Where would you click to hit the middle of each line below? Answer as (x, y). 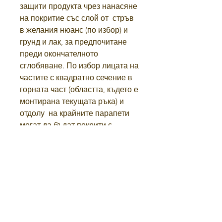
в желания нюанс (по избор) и (74, 30)
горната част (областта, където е (79, 90)
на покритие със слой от (64, 18)
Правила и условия (42, 200)
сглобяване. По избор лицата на (79, 66)
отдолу (32, 113)
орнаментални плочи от (63, 137)
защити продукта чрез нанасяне (79, 6)
